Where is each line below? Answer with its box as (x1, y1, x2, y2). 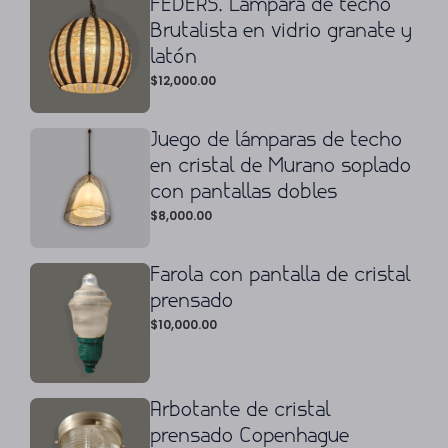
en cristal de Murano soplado (150, 156, 411, 177)
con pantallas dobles (150, 182, 337, 203)
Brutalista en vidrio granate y (150, 21, 412, 42)
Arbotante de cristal (150, 400, 330, 421)
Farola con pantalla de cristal (150, 265, 410, 286)
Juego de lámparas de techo (150, 130, 402, 151)
